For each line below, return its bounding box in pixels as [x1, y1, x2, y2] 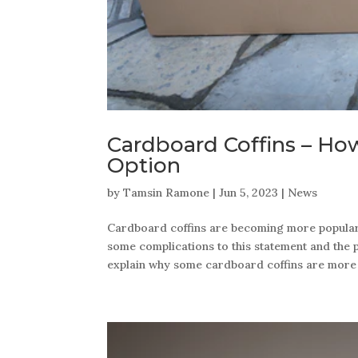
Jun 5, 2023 [219, 185, 279, 200]
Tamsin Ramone [123, 185, 210, 200]
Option [107, 152, 181, 178]
